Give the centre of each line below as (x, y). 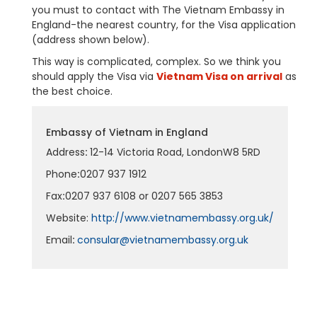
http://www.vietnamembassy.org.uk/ (183, 218)
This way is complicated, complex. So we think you (156, 62)
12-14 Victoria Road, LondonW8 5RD (175, 152)
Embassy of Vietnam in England (127, 132)
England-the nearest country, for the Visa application (164, 25)
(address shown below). (91, 40)
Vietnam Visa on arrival (219, 76)
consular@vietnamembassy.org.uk (163, 240)
